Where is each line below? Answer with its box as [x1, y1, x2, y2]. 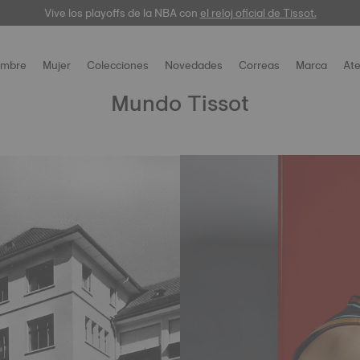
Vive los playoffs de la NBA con [43, 3, 200, 22]
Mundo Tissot [111, 84, 249, 122]
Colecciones [87, 55, 149, 75]
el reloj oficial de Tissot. [199, 3, 317, 22]
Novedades [165, 55, 223, 75]
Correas [239, 55, 280, 75]
